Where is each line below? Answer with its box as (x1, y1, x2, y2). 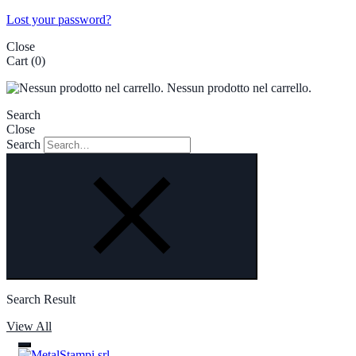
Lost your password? (6, 13, 111, 26)
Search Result (6, 292, 75, 306)
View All (6, 319, 52, 333)
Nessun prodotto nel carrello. (164, 81, 311, 95)
